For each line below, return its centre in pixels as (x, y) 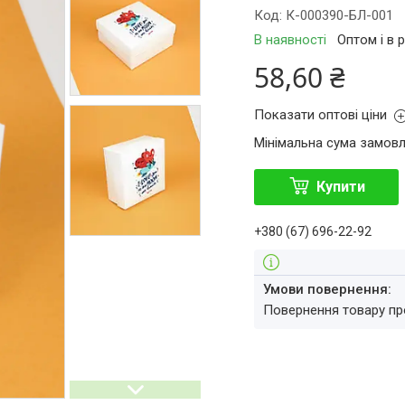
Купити (340, 187)
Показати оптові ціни (321, 115)
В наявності (291, 40)
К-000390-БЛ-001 (340, 15)
